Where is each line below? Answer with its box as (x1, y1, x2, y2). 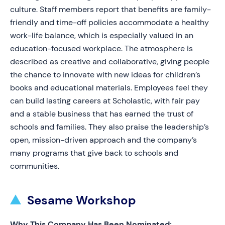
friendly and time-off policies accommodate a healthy (10, 17, 209, 28)
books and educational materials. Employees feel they (10, 82, 208, 93)
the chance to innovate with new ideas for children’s (10, 69, 200, 80)
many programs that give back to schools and (10, 148, 178, 158)
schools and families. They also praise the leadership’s (10, 122, 209, 132)
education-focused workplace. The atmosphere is (10, 43, 193, 54)
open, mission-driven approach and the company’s (10, 135, 197, 145)
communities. (10, 161, 59, 171)
